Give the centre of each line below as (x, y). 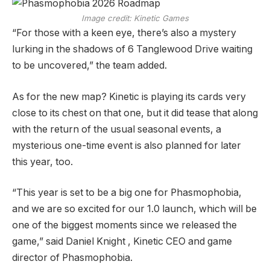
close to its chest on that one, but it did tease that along (135, 113)
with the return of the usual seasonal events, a (117, 129)
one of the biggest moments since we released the (124, 225)
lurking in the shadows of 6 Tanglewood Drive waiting (132, 49)
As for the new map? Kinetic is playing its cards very (129, 96)
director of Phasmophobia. (72, 258)
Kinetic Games (161, 18)
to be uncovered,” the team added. (89, 66)
